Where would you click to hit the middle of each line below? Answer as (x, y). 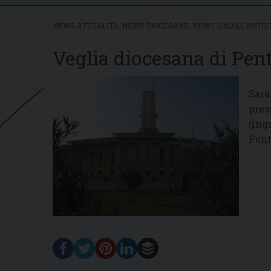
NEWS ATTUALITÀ (86, 25)
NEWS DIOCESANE (155, 25)
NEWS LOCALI (217, 25)
